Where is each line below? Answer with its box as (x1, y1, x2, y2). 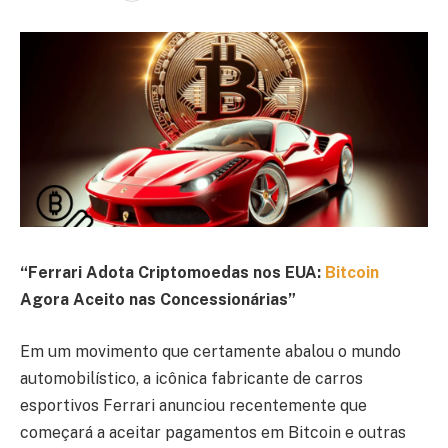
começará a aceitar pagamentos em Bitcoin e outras (20, 422, 406, 442)
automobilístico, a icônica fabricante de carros (20, 368, 363, 388)
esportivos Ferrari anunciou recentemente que (20, 395, 367, 415)
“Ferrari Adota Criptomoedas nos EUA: (20, 263, 325, 283)
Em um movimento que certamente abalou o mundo (20, 341, 401, 361)
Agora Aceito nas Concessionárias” (20, 290, 296, 310)
